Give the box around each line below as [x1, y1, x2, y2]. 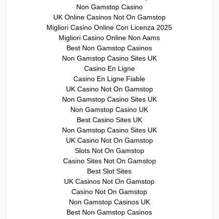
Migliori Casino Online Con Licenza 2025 [46, 23, 173, 31]
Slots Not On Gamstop [74, 146, 144, 154]
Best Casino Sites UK [76, 115, 142, 124]
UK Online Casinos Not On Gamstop [53, 13, 166, 21]
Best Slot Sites [87, 167, 132, 175]
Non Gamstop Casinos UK [68, 197, 150, 206]
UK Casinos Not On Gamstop [64, 177, 155, 185]
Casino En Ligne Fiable [73, 74, 146, 83]
